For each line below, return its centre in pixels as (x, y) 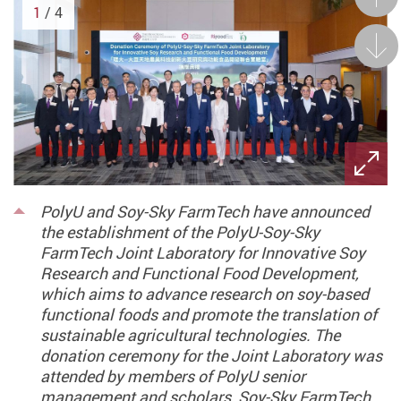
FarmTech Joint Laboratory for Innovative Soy (202, 252)
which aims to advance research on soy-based (204, 293)
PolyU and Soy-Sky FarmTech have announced (205, 211)
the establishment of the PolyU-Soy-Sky (179, 231)
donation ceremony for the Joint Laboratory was (211, 355)
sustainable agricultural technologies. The (190, 334)
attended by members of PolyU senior (172, 375)
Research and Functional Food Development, (199, 273)
